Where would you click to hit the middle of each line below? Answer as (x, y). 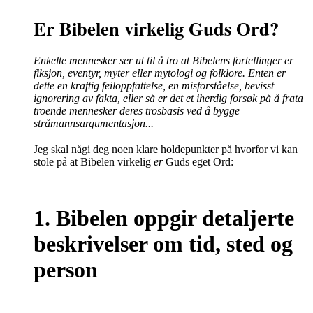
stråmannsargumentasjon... (94, 124)
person (66, 269)
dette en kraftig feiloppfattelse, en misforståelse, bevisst (154, 86)
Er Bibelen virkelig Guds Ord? (156, 28)
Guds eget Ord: (198, 161)
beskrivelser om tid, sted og (163, 243)
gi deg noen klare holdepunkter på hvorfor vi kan (190, 149)
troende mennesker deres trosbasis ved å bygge (137, 111)
